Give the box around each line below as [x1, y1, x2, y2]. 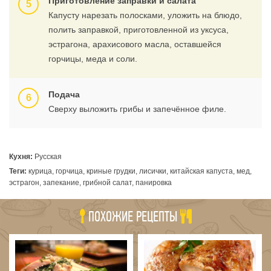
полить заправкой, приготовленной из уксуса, [48, 25, 229, 34]
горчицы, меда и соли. [48, 54, 137, 64]
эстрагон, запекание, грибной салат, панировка [9, 178, 172, 187]
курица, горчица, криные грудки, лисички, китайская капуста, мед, [27, 167, 252, 175]
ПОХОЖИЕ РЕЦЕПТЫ [88, 208, 177, 225]
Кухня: [9, 152, 33, 161]
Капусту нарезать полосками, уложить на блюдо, [48, 10, 242, 20]
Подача [48, 90, 80, 99]
